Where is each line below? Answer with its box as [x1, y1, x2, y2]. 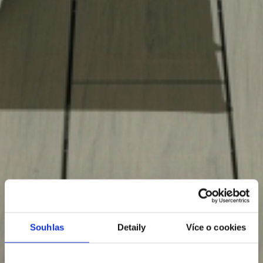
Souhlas [30, 222, 64, 232]
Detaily [117, 222, 146, 232]
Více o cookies [186, 222, 247, 232]
